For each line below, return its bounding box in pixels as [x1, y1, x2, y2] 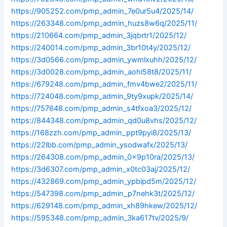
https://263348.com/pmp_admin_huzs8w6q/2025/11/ [11, 19, 198, 28]
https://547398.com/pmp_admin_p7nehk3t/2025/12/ [11, 189, 195, 199]
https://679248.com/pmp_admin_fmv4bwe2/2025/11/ [11, 80, 198, 89]
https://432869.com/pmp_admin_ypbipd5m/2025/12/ [11, 177, 197, 186]
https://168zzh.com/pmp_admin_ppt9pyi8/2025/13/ [11, 128, 192, 138]
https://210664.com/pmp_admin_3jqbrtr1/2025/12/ [11, 31, 187, 41]
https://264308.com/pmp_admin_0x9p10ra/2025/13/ [11, 153, 195, 162]
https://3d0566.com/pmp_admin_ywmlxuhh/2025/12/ [11, 55, 197, 65]
